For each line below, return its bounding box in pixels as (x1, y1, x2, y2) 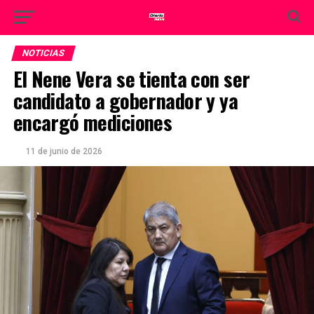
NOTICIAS (20, 48, 66, 58)
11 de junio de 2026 (25, 146, 102, 156)
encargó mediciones (13, 107, 172, 137)
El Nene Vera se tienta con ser (13, 64, 250, 93)
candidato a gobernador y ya (13, 86, 238, 115)
